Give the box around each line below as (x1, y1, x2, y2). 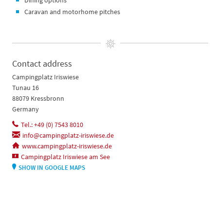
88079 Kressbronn (12, 93, 64, 103)
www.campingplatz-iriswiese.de (22, 141, 112, 150)
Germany (12, 104, 39, 113)
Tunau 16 (12, 83, 39, 92)
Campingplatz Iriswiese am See (21, 152, 110, 161)
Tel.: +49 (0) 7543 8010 (21, 120, 83, 129)
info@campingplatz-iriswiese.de (22, 130, 114, 140)
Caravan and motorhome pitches (24, 7, 120, 17)
